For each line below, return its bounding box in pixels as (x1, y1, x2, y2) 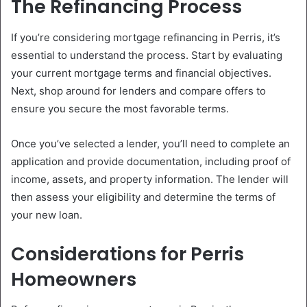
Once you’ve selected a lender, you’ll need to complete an (11, 136, 290, 150)
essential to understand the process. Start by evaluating (11, 48, 282, 62)
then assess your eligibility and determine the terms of (11, 190, 275, 204)
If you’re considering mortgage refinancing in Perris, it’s (11, 30, 280, 44)
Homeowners (11, 266, 136, 292)
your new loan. (11, 208, 82, 221)
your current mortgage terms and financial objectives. (11, 66, 271, 79)
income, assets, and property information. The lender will (11, 172, 288, 186)
